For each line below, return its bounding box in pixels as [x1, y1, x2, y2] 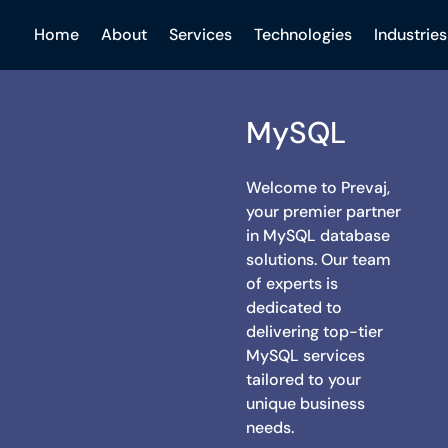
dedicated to [246, 296, 343, 318]
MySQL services [246, 344, 366, 366]
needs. [246, 416, 295, 438]
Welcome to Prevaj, [246, 176, 391, 198]
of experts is [246, 272, 339, 294]
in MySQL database [246, 224, 391, 246]
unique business [246, 392, 366, 414]
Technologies [254, 24, 353, 45]
